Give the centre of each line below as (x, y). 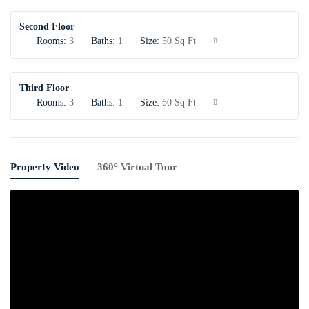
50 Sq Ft (178, 41)
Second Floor (47, 27)
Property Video (45, 167)
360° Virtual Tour (137, 167)
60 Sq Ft (178, 102)
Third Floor (44, 88)
